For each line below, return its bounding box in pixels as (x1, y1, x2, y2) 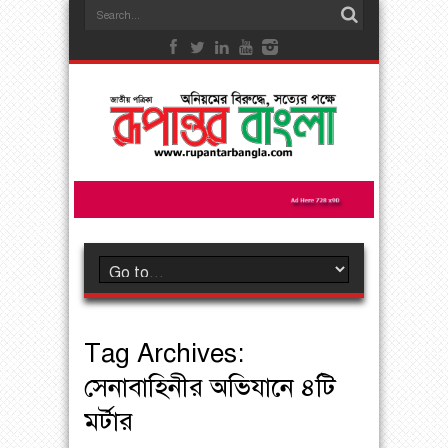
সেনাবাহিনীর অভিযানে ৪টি (84, 371, 336, 404)
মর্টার (84, 405, 133, 438)
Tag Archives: (84, 337, 244, 370)
